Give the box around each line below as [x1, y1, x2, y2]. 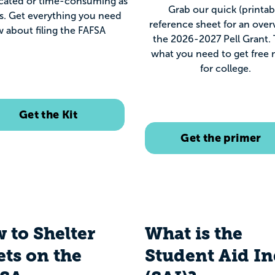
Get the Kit [18, 107, 78, 121]
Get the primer [180, 131, 261, 144]
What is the [145, 223, 242, 244]
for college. [200, 63, 254, 74]
